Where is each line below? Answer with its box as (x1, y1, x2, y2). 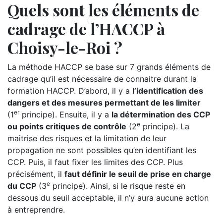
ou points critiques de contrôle (7, 121, 126, 131)
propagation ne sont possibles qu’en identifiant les (7, 145, 196, 155)
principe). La (140, 121, 189, 131)
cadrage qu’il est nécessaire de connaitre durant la (7, 74, 197, 84)
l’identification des (132, 86, 203, 96)
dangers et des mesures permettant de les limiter (7, 98, 201, 108)
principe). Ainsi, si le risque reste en (50, 181, 185, 191)
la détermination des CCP (111, 110, 210, 119)
